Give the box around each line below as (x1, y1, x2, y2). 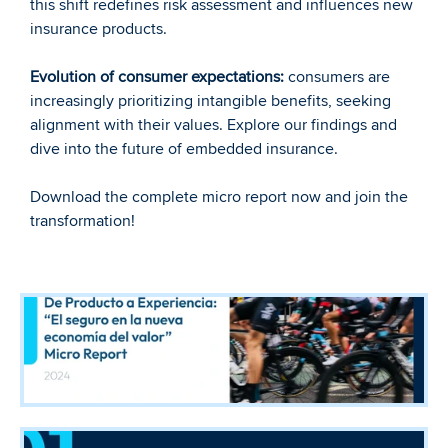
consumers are (284, 67, 390, 87)
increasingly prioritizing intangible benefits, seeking (30, 91, 391, 111)
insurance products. (30, 19, 167, 39)
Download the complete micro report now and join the (30, 187, 408, 207)
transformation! (30, 211, 135, 231)
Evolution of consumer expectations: (30, 67, 284, 87)
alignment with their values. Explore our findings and (30, 115, 397, 135)
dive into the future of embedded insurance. (30, 139, 338, 159)
